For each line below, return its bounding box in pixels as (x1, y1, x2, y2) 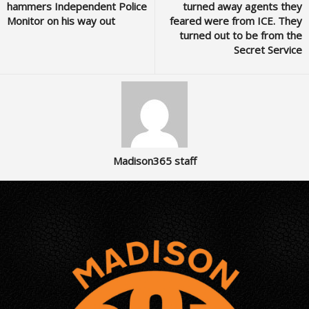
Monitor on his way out (7, 14, 115, 28)
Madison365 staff (112, 154, 197, 168)
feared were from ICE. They (170, 14, 302, 28)
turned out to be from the (179, 28, 302, 42)
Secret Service (234, 43, 302, 57)
